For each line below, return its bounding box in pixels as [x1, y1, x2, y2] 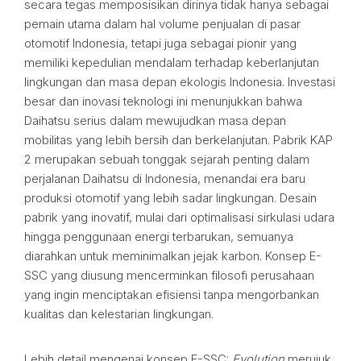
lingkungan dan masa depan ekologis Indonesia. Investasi [24, 74, 335, 89]
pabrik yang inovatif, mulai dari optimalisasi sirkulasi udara [24, 210, 334, 225]
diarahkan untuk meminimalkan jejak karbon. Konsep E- [24, 248, 322, 263]
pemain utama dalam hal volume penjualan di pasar [24, 16, 301, 31]
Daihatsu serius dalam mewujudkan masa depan [24, 113, 286, 128]
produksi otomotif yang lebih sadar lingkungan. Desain [24, 190, 317, 205]
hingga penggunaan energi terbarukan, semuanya [24, 229, 293, 244]
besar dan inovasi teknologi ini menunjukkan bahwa [24, 93, 302, 109]
